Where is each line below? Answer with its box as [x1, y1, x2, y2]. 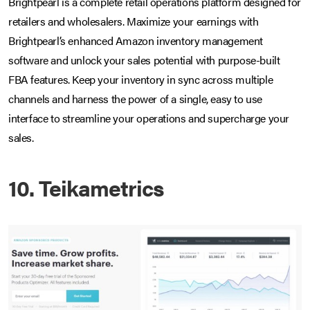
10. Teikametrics [8, 171, 164, 203]
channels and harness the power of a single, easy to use [8, 90, 263, 107]
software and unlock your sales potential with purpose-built [8, 51, 280, 68]
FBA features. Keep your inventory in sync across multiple [8, 71, 273, 87]
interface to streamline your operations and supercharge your [8, 109, 290, 126]
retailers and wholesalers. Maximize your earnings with [8, 12, 259, 29]
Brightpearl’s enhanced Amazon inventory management [8, 32, 264, 48]
